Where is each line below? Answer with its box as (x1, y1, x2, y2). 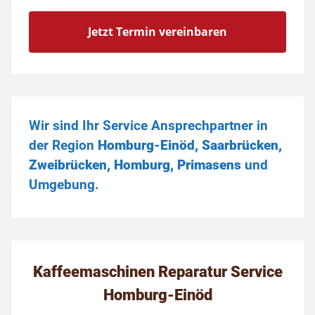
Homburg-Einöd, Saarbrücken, (94, 137, 282, 153)
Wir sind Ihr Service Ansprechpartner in (29, 117, 268, 134)
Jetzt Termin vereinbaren (88, 24, 227, 39)
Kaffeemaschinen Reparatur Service (32, 262, 283, 281)
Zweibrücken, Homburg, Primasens (29, 157, 245, 173)
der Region (29, 137, 94, 153)
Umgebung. (29, 176, 99, 193)
